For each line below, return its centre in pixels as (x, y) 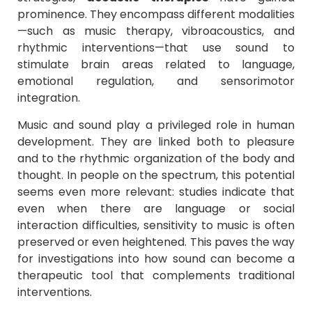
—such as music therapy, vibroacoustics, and (156, 31)
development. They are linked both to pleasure (156, 141)
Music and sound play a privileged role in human (156, 125)
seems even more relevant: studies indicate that (156, 192)
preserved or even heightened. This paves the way (156, 242)
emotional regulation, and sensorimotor (156, 81)
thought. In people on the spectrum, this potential (156, 175)
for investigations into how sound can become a (156, 258)
